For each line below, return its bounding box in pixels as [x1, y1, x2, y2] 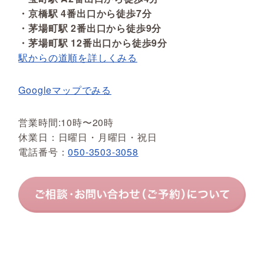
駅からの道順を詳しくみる [18, 50, 137, 64]
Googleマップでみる [18, 82, 111, 97]
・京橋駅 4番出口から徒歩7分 [18, 6, 152, 20]
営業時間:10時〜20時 [18, 115, 114, 129]
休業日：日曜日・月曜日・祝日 [18, 130, 157, 144]
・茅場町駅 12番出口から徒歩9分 [18, 35, 167, 49]
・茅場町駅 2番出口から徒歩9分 [18, 21, 162, 35]
